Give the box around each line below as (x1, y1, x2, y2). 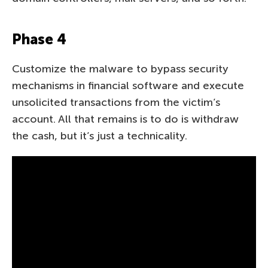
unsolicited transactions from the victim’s (12, 96, 220, 109)
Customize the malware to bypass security (12, 62, 229, 75)
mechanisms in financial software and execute (12, 79, 244, 92)
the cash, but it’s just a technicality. (12, 129, 187, 142)
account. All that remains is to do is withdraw (12, 112, 239, 126)
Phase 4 (12, 31, 66, 48)
